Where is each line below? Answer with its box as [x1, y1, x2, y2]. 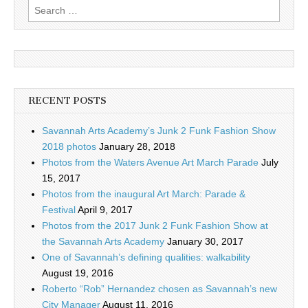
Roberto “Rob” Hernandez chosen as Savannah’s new [42, 283, 277, 294]
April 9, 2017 [78, 203, 133, 215]
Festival [42, 203, 76, 215]
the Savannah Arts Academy [42, 235, 164, 247]
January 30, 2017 [167, 235, 243, 247]
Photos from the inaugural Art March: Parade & [42, 188, 245, 199]
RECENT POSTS [28, 94, 107, 107]
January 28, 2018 [99, 140, 175, 152]
